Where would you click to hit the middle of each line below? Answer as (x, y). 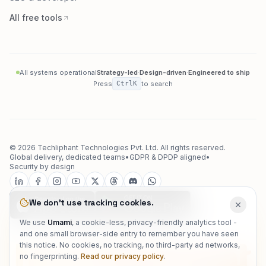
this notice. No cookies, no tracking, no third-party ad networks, (130, 245)
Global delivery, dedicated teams (67, 189)
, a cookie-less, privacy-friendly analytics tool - (154, 222)
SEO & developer (44, 29)
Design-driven (163, 104)
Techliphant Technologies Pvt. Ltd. (98, 180)
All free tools (36, 50)
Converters (31, 9)
